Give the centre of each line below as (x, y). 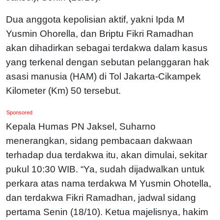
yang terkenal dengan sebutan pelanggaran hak (108, 62)
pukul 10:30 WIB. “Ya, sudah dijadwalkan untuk (105, 169)
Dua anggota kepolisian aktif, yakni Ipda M (95, 19)
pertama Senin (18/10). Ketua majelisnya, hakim (107, 212)
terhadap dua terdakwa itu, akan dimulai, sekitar (107, 155)
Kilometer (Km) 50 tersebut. (65, 90)
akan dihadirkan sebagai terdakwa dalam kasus (107, 48)
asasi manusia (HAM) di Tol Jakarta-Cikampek (103, 76)
